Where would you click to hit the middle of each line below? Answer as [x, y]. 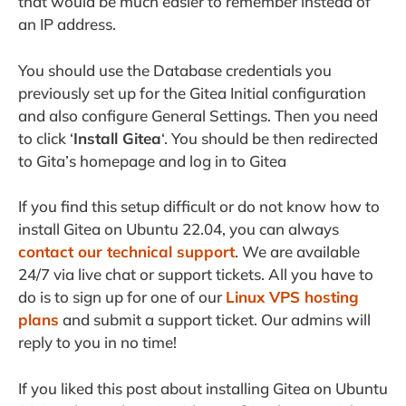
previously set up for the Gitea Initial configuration [192, 92]
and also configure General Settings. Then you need [198, 115]
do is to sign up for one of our [122, 297]
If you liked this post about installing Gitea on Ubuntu [203, 388]
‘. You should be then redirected [270, 138]
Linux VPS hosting [292, 297]
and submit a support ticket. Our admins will [215, 320]
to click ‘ [46, 138]
